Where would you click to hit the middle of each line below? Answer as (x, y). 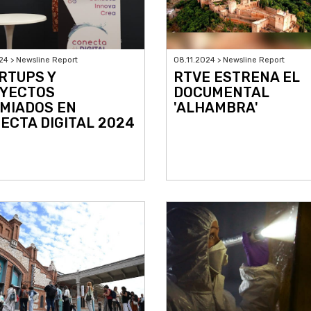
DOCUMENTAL (221, 93)
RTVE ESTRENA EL (237, 77)
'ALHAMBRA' (216, 108)
